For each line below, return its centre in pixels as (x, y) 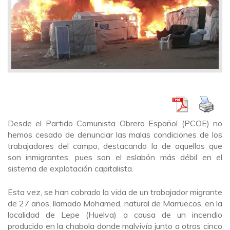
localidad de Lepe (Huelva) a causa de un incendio (115, 215)
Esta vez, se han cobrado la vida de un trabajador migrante (115, 192)
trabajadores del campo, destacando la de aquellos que (115, 146)
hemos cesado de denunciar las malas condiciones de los (115, 135)
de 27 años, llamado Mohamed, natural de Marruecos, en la (115, 203)
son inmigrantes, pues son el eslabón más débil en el (115, 157)
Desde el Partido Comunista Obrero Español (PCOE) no (115, 123)
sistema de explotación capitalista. (71, 168)
